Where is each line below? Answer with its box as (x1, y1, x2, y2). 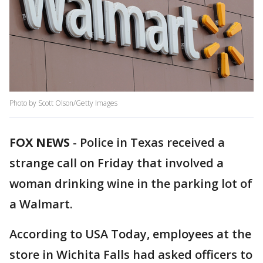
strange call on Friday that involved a (9, 155, 224, 171)
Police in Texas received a (80, 134, 225, 151)
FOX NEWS (9, 134, 70, 151)
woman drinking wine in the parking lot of (9, 176, 252, 192)
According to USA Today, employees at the (9, 226, 251, 242)
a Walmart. (9, 196, 73, 213)
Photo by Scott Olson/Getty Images (9, 98, 117, 109)
